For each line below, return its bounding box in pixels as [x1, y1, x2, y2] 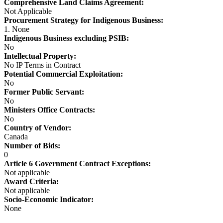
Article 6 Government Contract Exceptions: [4, 159, 151, 168]
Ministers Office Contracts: [4, 106, 95, 114]
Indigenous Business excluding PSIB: [4, 34, 129, 43]
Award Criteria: [4, 177, 59, 186]
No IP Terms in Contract [4, 61, 81, 70]
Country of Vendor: [4, 123, 71, 132]
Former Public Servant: [4, 88, 84, 97]
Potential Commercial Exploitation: [4, 70, 123, 79]
